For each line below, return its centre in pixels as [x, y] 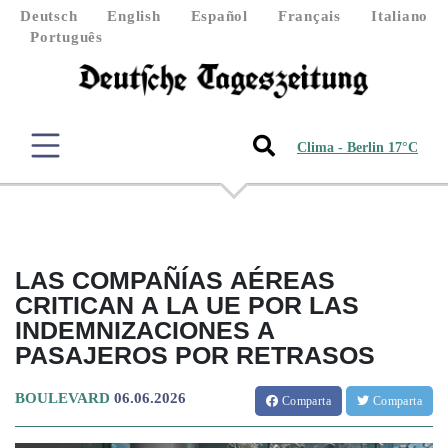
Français [309, 16]
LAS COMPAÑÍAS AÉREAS [175, 279]
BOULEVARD [62, 397]
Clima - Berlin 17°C [357, 148]
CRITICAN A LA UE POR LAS [187, 304]
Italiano [399, 16]
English [134, 16]
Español [219, 16]
